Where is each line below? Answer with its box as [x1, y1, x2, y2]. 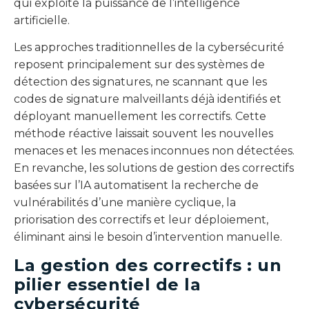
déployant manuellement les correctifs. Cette [14, 110, 266, 123]
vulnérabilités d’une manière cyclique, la [14, 196, 236, 210]
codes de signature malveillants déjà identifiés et [14, 92, 281, 106]
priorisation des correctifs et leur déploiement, [14, 213, 268, 227]
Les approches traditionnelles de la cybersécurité [14, 41, 284, 54]
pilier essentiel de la [14, 274, 201, 295]
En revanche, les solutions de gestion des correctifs [14, 161, 294, 175]
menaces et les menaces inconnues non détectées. [14, 144, 295, 158]
